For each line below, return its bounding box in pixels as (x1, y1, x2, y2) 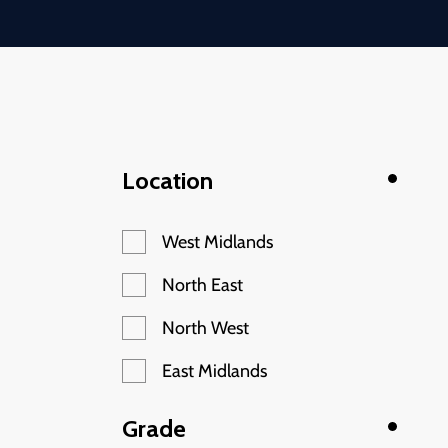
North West (162, 317, 249, 339)
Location (122, 166, 213, 195)
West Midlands (162, 231, 273, 253)
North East (162, 274, 243, 296)
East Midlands (162, 360, 267, 382)
